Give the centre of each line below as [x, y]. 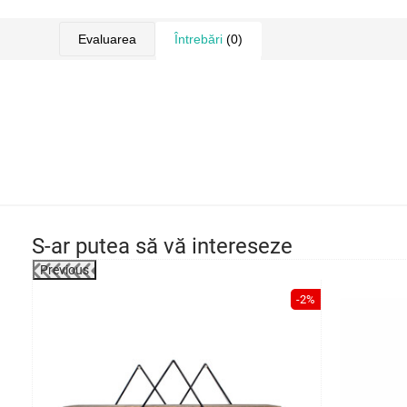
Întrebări [199, 39]
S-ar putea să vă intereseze [162, 246]
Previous [65, 270]
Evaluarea [107, 39]
